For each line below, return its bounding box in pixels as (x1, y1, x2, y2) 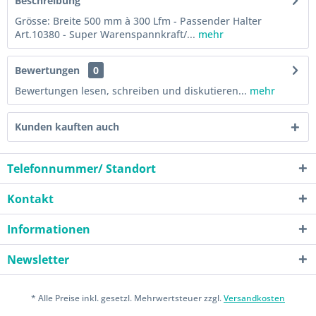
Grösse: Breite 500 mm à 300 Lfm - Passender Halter (15, 14, 262, 28)
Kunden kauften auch (15, 120, 119, 133)
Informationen (7, 221, 90, 237)
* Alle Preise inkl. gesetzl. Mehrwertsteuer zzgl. (31, 292, 224, 305)
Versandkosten (224, 292, 285, 305)
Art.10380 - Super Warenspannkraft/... (15, 28, 198, 41)
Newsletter (7, 252, 69, 267)
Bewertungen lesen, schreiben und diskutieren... (15, 84, 247, 97)
